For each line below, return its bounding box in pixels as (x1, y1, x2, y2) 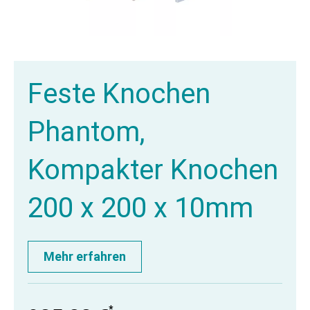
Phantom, (28, 116, 145, 148)
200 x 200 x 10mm (28, 192, 253, 224)
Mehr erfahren (44, 249, 126, 264)
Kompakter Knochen (28, 154, 278, 186)
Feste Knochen (28, 77, 210, 110)
